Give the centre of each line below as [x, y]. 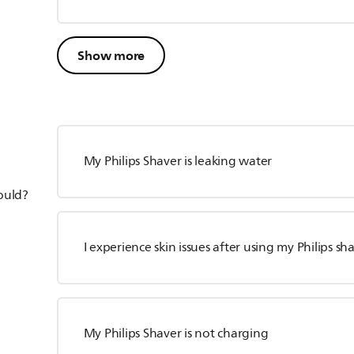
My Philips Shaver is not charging [176, 334]
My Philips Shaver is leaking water [178, 162]
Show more [111, 56]
